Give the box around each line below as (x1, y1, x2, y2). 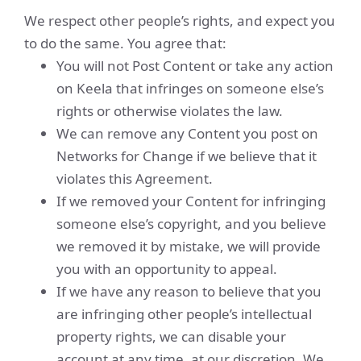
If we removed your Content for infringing (56, 192, 326, 210)
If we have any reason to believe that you (56, 282, 322, 301)
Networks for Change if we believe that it (56, 147, 317, 165)
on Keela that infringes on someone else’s (56, 79, 324, 98)
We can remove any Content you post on (56, 124, 318, 143)
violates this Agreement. (56, 169, 213, 188)
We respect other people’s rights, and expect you (24, 11, 335, 30)
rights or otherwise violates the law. (56, 102, 283, 120)
